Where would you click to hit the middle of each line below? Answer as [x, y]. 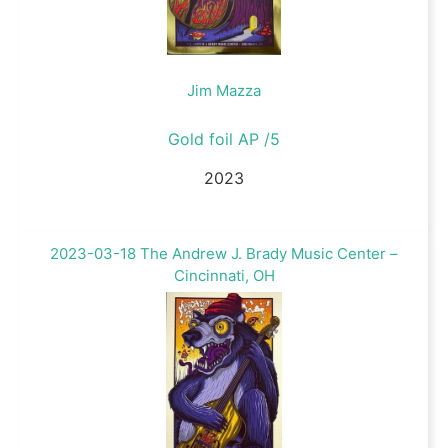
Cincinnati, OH [224, 276]
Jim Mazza [224, 91]
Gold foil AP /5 [224, 139]
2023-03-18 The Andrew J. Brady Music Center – [224, 254]
